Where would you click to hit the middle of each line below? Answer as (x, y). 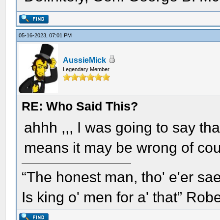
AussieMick (85, 60)
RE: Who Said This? (80, 106)
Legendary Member (86, 69)
